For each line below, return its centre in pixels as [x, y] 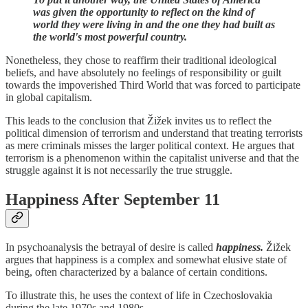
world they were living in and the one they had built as [154, 24]
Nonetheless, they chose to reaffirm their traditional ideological [141, 60]
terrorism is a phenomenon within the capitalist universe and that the [152, 157]
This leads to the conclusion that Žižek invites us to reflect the [139, 120]
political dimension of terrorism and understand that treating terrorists [154, 133]
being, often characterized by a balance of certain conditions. [138, 272]
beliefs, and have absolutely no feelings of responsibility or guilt [143, 72]
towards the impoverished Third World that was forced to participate [153, 85]
